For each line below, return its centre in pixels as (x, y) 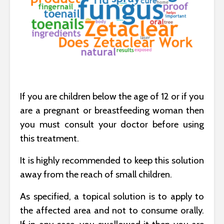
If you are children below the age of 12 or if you (112, 96)
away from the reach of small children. (96, 174)
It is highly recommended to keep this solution (112, 160)
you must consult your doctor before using (112, 124)
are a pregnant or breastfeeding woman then (112, 110)
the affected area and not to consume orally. (112, 210)
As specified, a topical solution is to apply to (112, 196)
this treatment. (49, 138)
